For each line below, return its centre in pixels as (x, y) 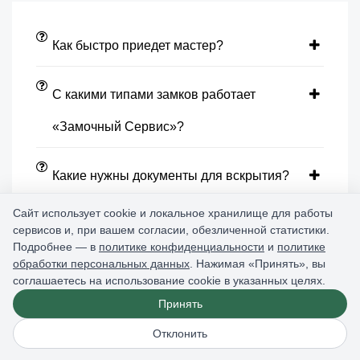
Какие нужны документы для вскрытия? (171, 175)
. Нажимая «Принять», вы (258, 264)
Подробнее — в (56, 247)
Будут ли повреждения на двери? (152, 224)
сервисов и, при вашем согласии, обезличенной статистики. (171, 230)
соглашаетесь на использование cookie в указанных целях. (169, 280)
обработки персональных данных (101, 264)
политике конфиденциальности (182, 247)
